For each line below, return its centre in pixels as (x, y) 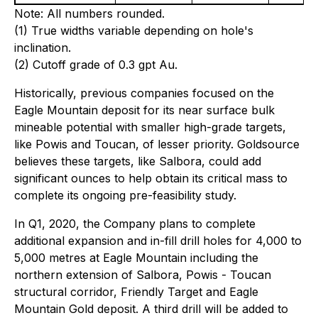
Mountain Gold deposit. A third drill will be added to (151, 309)
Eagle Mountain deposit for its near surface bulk (144, 110)
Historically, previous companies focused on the (144, 93)
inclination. (43, 48)
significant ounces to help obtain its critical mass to (151, 178)
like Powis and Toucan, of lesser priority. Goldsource (157, 144)
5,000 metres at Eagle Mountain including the (136, 258)
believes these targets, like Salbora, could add (138, 161)
